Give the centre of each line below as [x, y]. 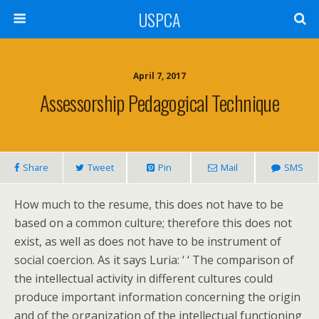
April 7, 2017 [159, 76]
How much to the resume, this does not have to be [149, 204]
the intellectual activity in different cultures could [143, 278]
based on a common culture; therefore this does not [153, 223]
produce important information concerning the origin [157, 297]
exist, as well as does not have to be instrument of [148, 241]
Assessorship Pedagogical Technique [159, 103]
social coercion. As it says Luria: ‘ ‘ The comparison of [154, 260]
